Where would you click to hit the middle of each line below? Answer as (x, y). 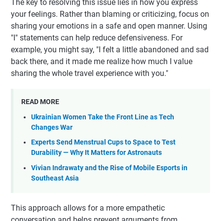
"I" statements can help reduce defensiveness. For (97, 37)
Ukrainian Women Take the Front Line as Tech (103, 117)
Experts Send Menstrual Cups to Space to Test (103, 143)
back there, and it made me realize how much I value (102, 61)
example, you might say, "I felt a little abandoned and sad (110, 49)
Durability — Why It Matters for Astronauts (96, 153)
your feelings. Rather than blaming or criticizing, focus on (110, 14)
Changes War (52, 127)
